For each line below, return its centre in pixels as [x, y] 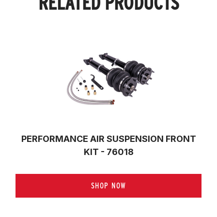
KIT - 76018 [108, 152]
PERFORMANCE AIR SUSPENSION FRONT [108, 139]
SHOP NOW [108, 186]
